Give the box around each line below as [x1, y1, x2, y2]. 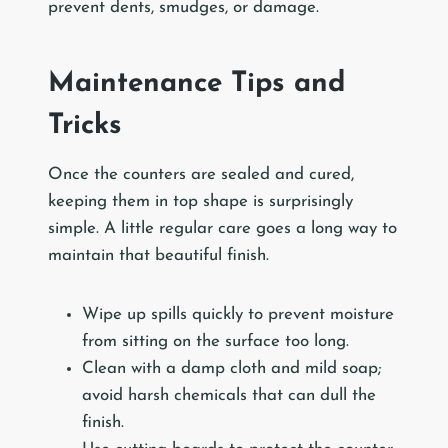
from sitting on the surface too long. [82, 333, 349, 351]
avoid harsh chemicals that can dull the [82, 387, 376, 405]
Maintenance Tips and [48, 70, 345, 99]
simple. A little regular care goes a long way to [48, 220, 397, 238]
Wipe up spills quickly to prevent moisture [82, 306, 394, 324]
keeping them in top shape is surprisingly [48, 193, 353, 211]
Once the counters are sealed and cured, [48, 166, 354, 184]
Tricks [48, 112, 122, 141]
